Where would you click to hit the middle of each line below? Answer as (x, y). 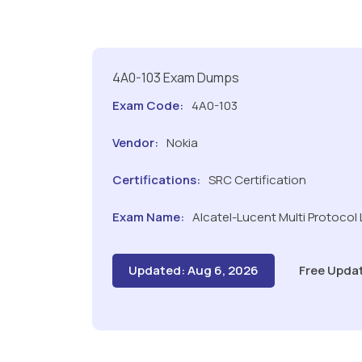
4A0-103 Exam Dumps (176, 77)
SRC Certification (256, 179)
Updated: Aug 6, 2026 (194, 270)
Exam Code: (148, 105)
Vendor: (135, 142)
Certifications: (156, 179)
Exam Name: (148, 217)
